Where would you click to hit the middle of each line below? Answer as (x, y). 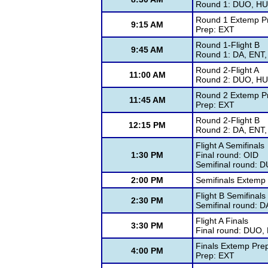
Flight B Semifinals (231, 196)
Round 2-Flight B (228, 120)
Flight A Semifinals (230, 145)
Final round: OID (227, 155)
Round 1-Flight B (228, 45)
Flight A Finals (222, 221)
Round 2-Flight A (227, 70)
